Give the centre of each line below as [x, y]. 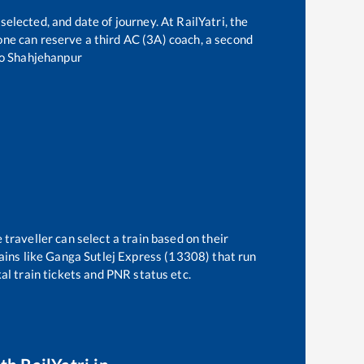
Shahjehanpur [45, 56]
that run [233, 256]
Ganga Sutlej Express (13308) [128, 256]
